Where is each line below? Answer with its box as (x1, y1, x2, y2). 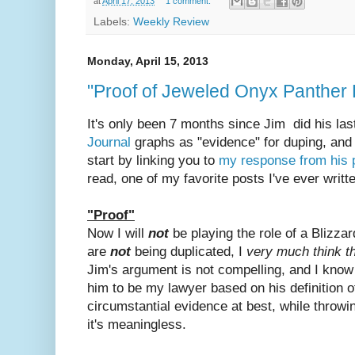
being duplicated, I (135, 243, 246, 259)
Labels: (94, 16, 133, 29)
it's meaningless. (87, 316, 186, 332)
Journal (87, 134, 131, 150)
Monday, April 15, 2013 (87, 55, 208, 68)
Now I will (87, 225, 148, 241)
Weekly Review (133, 16, 209, 29)
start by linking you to (87, 152, 219, 168)
